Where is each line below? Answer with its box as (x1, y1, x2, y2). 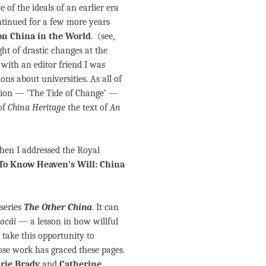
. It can (92, 202, 119, 213)
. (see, (91, 31, 115, 42)
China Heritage (8, 102, 65, 113)
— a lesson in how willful (16, 216, 118, 227)
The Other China (24, 202, 92, 213)
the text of (65, 102, 110, 113)
